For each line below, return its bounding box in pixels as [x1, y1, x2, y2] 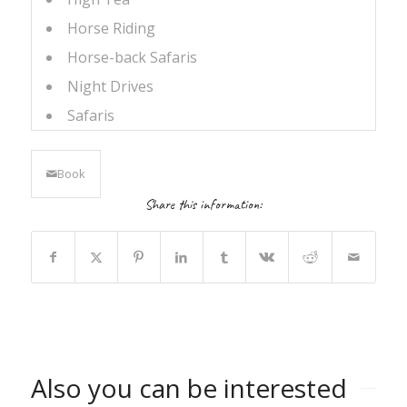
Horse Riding [66, 17, 155, 38]
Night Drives [66, 75, 154, 96]
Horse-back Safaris [66, 46, 197, 67]
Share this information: [144, 194, 263, 213]
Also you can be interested [30, 370, 347, 405]
